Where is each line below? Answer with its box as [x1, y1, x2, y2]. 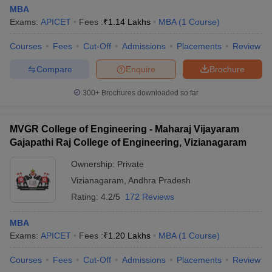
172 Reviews [125, 192, 174, 202]
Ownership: [71, 159, 117, 169]
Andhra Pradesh [128, 175, 191, 185]
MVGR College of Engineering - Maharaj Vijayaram [10, 124, 239, 134]
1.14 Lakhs [108, 17, 151, 27]
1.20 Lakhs [108, 231, 151, 240]
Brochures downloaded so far [100, 89, 199, 97]
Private [117, 159, 144, 169]
